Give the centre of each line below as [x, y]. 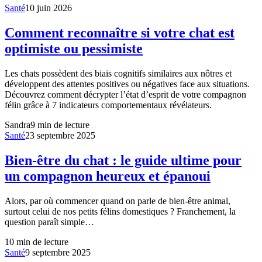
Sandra [18, 125]
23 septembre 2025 [60, 135]
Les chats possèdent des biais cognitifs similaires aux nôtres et [118, 73]
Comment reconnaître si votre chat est [120, 32]
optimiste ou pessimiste [74, 48]
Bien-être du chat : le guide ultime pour [123, 160]
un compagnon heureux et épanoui [108, 176]
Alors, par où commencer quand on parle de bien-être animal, [118, 201]
